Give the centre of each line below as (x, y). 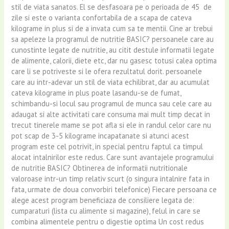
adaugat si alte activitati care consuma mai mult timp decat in (111, 114)
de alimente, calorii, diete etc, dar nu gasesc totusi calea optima (114, 61)
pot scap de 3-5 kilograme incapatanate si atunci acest (100, 136)
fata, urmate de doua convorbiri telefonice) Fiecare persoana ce (114, 189)
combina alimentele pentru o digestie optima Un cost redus (108, 222)
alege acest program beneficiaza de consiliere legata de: (103, 200)
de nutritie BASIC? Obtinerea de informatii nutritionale (100, 168)
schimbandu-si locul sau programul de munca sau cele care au (112, 104)
